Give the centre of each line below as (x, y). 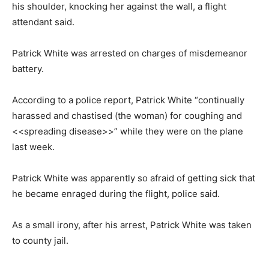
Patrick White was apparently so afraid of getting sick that (134, 178)
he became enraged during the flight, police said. (116, 194)
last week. (33, 147)
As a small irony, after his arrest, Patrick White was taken (132, 225)
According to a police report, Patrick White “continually (128, 100)
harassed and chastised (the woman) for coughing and (127, 116)
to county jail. (40, 240)
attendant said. (43, 22)
